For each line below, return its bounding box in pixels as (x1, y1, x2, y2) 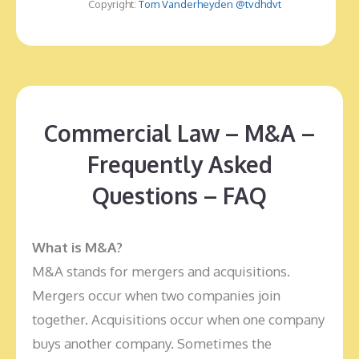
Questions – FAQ (92, 181, 267, 210)
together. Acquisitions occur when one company (32, 311, 325, 328)
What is (32, 239, 82, 256)
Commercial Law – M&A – (44, 119, 315, 147)
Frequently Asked (87, 150, 272, 179)
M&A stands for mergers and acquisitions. (32, 263, 290, 280)
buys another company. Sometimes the (32, 335, 272, 352)
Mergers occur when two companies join (32, 287, 280, 304)
